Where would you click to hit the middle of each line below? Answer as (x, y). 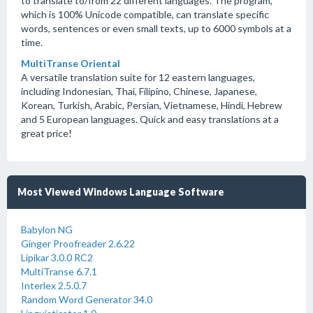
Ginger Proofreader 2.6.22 (78, 243)
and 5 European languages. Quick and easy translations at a (150, 119)
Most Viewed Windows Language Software (121, 192)
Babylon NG (47, 230)
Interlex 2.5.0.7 (54, 285)
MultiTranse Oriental (71, 63)
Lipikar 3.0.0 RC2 (57, 257)
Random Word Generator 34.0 (87, 299)
